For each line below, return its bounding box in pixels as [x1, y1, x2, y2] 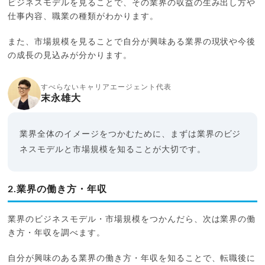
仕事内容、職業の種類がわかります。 [8, 12, 159, 21]
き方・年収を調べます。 [8, 228, 105, 237]
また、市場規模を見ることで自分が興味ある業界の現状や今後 [8, 37, 256, 46]
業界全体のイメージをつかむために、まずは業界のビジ [20, 130, 241, 138]
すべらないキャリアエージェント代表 [41, 83, 172, 91]
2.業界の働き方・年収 [8, 184, 107, 194]
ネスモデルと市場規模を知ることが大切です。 [20, 145, 206, 154]
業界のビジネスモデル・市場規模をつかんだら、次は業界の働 [8, 215, 256, 224]
